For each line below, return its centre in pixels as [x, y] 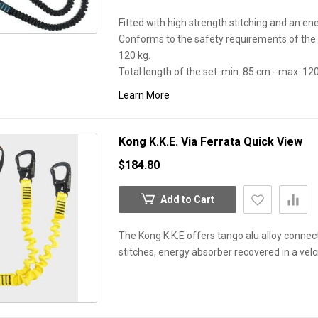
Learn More [144, 95]
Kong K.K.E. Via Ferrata [181, 142]
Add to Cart [187, 199]
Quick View [273, 142]
